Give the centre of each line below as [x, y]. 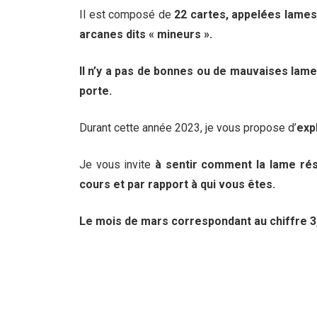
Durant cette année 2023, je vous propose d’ [188, 128]
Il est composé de [127, 15]
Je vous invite [115, 165]
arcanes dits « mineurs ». [146, 34]
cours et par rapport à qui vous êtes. [177, 184]
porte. [96, 91]
